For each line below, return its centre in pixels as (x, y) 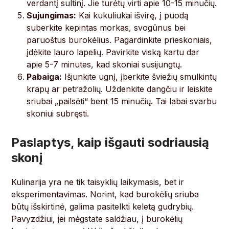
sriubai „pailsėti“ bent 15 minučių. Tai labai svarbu (122, 101)
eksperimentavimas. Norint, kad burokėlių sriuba (105, 194)
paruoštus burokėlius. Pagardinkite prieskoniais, (120, 40)
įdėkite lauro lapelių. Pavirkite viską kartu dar (113, 52)
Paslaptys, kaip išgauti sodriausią (110, 143)
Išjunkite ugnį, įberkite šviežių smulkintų (140, 77)
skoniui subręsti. (58, 114)
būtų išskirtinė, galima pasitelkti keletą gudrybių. (103, 207)
